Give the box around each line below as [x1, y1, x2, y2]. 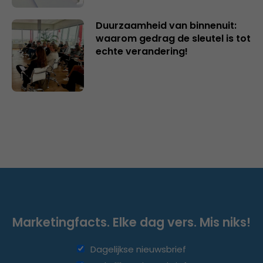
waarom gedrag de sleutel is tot [95, 31, 251, 45]
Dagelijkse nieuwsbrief [90, 242, 186, 255]
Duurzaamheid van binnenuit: [95, 18, 237, 32]
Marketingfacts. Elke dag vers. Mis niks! [12, 213, 251, 231]
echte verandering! [95, 44, 188, 58]
